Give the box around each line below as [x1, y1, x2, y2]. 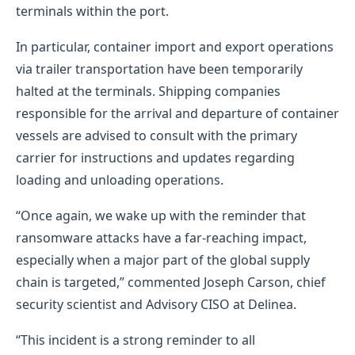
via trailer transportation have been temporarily [16, 59, 303, 78]
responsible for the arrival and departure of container [16, 104, 339, 122]
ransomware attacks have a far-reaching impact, [16, 228, 307, 246]
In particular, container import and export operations [16, 37, 334, 55]
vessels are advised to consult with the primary [16, 126, 297, 144]
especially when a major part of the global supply [16, 250, 310, 269]
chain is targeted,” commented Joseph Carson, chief [16, 273, 326, 291]
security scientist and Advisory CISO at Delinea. [16, 295, 296, 313]
